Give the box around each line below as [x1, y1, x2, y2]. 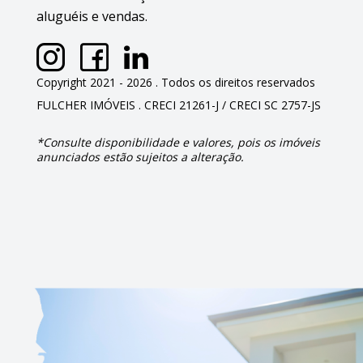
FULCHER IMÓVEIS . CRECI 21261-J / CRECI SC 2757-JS [36, 97, 321, 113]
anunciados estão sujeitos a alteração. [36, 149, 244, 164]
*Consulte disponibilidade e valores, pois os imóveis [36, 135, 320, 150]
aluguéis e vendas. [36, 7, 147, 25]
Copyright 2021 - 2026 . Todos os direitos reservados [36, 75, 315, 90]
